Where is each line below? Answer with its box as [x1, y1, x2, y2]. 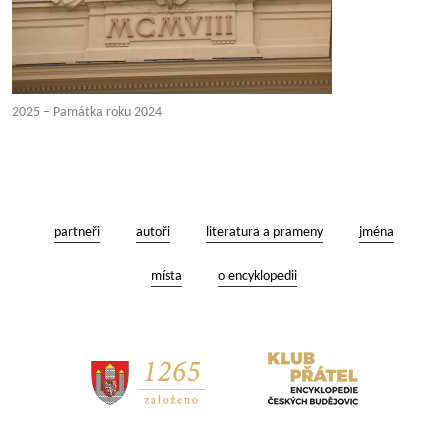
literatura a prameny [206, 225, 323, 240]
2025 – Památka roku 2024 [12, 105, 162, 120]
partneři [54, 225, 100, 240]
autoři [136, 225, 170, 240]
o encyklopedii [218, 269, 297, 284]
